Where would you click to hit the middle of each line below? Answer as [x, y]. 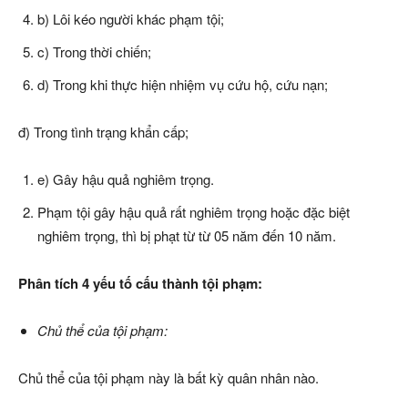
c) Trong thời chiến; [94, 51]
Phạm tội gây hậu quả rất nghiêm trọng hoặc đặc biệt [194, 212]
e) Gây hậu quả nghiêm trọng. [126, 179]
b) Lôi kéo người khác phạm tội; [131, 19]
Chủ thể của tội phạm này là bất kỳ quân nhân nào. [168, 377]
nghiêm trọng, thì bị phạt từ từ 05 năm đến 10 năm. [187, 235]
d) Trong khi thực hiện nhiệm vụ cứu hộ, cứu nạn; [183, 84]
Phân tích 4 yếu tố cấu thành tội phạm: [140, 283]
